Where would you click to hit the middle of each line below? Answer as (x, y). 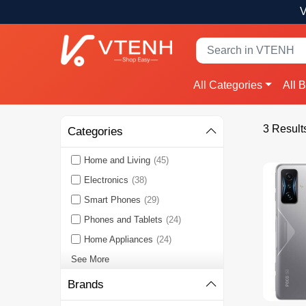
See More (90, 260)
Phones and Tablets (123, 220)
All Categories (228, 85)
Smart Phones (112, 200)
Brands (85, 285)
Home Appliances (118, 240)
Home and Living (117, 161)
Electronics (106, 180)
